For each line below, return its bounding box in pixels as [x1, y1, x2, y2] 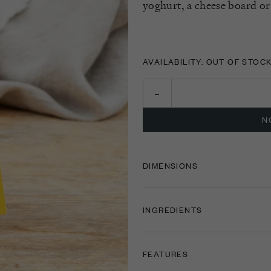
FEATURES [143, 248, 189, 260]
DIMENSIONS [143, 160, 198, 171]
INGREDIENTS [143, 204, 203, 215]
